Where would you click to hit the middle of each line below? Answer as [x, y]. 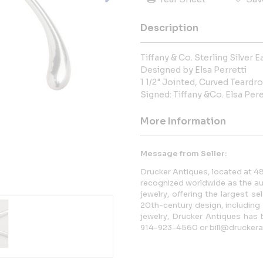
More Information [183, 121]
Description [169, 28]
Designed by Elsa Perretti [193, 70]
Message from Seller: [184, 154]
